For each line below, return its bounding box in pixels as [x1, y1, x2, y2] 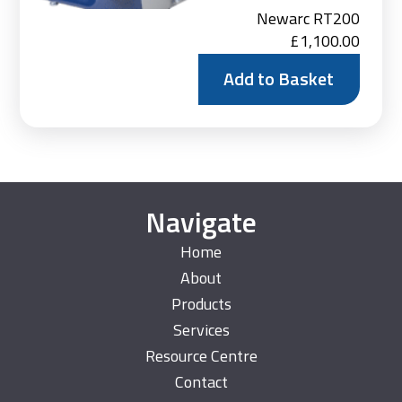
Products [170, 292, 232, 317]
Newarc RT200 [256, 5, 360, 31]
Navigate [145, 200, 257, 244]
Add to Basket [223, 65, 335, 93]
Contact [174, 370, 228, 395]
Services [172, 318, 230, 343]
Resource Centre [144, 344, 258, 369]
